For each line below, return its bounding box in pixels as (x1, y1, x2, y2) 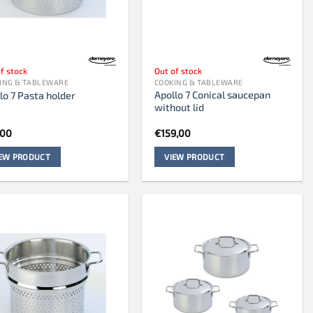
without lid (154, 101, 204, 113)
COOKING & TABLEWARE (154, 77, 243, 87)
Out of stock (154, 65, 202, 75)
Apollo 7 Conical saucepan (154, 88, 270, 101)
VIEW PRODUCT (164, 151, 225, 161)
